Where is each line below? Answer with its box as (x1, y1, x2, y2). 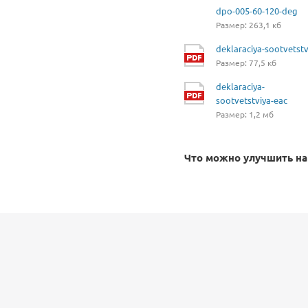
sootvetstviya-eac (216, 93, 287, 106)
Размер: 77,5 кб (216, 56, 276, 68)
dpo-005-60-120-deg (216, 4, 298, 16)
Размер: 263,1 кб (216, 19, 281, 30)
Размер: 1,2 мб (216, 108, 274, 120)
